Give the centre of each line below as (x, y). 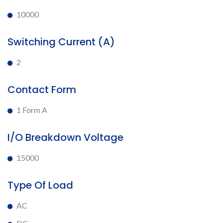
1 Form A (32, 110)
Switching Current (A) (61, 42)
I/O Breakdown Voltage (65, 137)
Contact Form (42, 90)
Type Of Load (40, 185)
